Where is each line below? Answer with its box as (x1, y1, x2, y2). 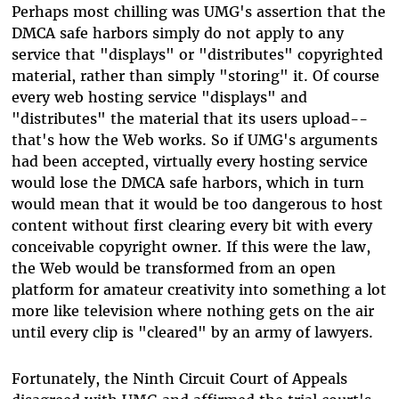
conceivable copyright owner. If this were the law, (11, 237, 370, 256)
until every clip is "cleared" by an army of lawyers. (11, 322, 373, 341)
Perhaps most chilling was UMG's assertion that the (11, 2, 386, 20)
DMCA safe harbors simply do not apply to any (11, 23, 344, 42)
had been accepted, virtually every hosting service (11, 151, 368, 170)
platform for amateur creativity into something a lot (11, 280, 387, 298)
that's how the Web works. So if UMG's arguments (11, 130, 378, 149)
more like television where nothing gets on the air (11, 301, 374, 320)
